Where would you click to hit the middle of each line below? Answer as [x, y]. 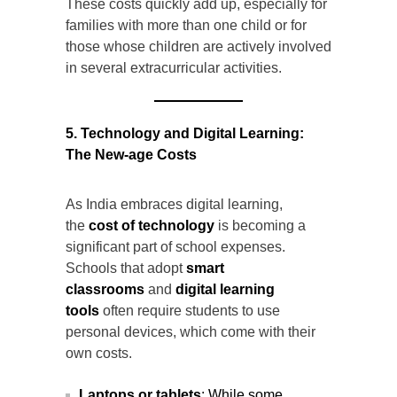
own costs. [99, 354]
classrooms [105, 290]
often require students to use [190, 311]
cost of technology [152, 226]
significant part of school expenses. [175, 247]
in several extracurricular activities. [174, 68]
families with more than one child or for [186, 26]
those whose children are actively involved [198, 47]
